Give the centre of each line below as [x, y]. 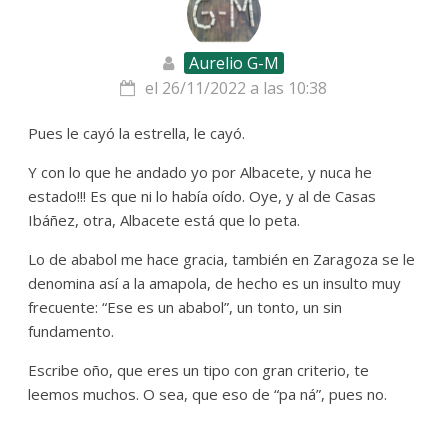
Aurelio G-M [234, 63]
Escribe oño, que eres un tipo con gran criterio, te [199, 370]
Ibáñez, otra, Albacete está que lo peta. [164, 220]
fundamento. [71, 331]
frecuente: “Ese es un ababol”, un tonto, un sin [185, 307]
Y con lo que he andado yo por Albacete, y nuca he [200, 172]
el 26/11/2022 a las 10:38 [236, 88]
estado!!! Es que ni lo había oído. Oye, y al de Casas [202, 196]
